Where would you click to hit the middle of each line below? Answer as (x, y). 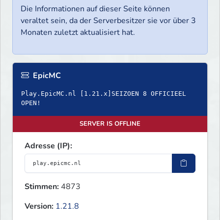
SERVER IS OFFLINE (110, 124)
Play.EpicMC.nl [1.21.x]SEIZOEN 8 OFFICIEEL (104, 94)
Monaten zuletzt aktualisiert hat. (78, 33)
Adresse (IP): (48, 146)
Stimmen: (42, 187)
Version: (39, 206)
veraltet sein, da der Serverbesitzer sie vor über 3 (108, 21)
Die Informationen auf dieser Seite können (95, 9)
